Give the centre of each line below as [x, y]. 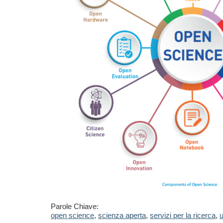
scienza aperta [122, 216]
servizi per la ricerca [183, 216]
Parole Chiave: [75, 207]
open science [72, 216]
